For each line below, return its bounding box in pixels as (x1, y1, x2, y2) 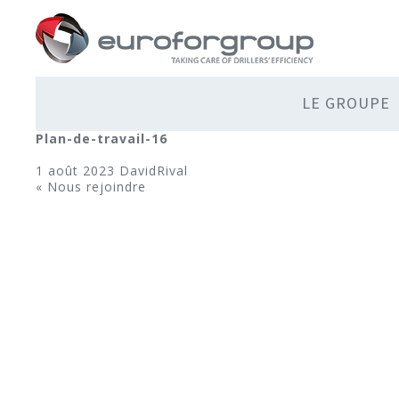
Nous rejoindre (47, 178, 146, 195)
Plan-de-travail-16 (36, 130, 167, 147)
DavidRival (119, 162, 188, 179)
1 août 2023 (36, 162, 119, 179)
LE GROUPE (301, 93, 390, 113)
